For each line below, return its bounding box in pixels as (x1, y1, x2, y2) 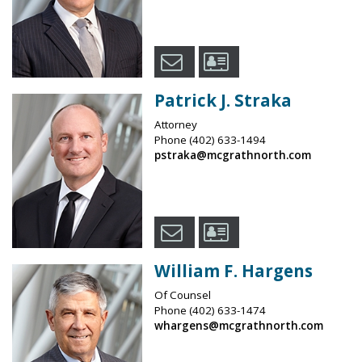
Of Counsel (154, 288, 211, 303)
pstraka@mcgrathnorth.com (154, 148, 311, 163)
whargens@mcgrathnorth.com (154, 318, 323, 334)
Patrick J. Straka (154, 89, 292, 112)
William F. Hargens (154, 259, 313, 283)
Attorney (154, 117, 197, 133)
